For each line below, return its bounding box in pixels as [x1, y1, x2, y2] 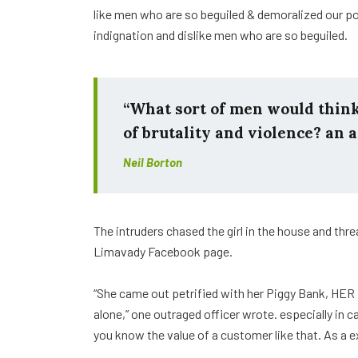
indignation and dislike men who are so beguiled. [93, 27, 348, 43]
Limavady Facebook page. [93, 244, 233, 260]
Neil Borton [123, 155, 182, 170]
